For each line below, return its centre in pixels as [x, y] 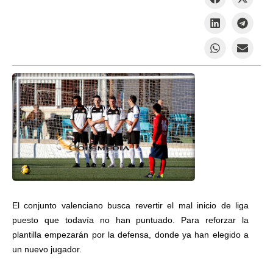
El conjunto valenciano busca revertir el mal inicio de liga [130, 205]
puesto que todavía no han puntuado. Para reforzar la [130, 220]
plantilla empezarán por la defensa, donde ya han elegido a [130, 235]
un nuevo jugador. [48, 249]
